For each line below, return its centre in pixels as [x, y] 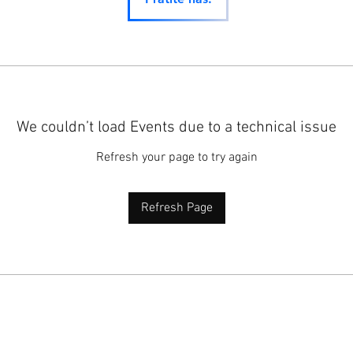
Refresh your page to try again [176, 158]
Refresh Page [176, 208]
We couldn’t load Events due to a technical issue [176, 128]
